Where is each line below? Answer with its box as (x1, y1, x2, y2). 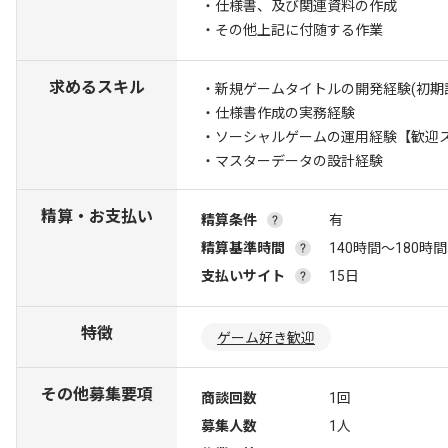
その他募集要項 (41, 385, 153, 404)
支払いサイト (201, 268, 285, 284)
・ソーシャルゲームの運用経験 (201, 129, 397, 145)
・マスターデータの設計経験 (201, 153, 383, 169)
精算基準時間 (201, 240, 285, 256)
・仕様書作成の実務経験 (201, 105, 355, 121)
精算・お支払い (41, 207, 153, 226)
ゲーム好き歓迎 (217, 330, 315, 346)
